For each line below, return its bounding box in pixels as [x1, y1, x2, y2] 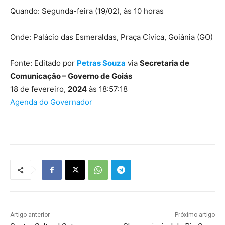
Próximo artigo [174, 211, 215, 219]
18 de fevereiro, [10, 84, 68, 94]
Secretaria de [140, 58, 189, 68]
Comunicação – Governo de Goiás [10, 71, 132, 81]
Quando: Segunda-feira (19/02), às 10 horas [10, 6, 164, 16]
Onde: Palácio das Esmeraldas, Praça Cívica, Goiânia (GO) [10, 32, 213, 42]
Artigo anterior [10, 211, 50, 219]
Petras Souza [77, 58, 126, 68]
